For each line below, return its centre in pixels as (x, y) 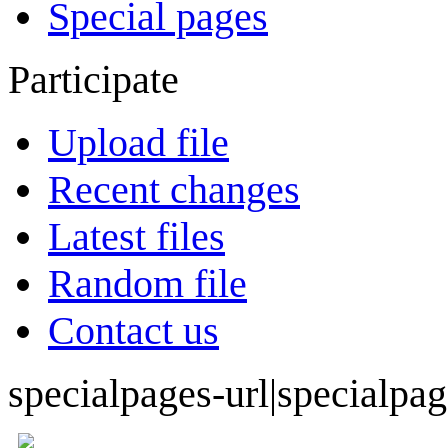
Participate (93, 79)
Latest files (136, 236)
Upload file (138, 142)
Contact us (133, 330)
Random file (147, 283)
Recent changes (174, 189)
